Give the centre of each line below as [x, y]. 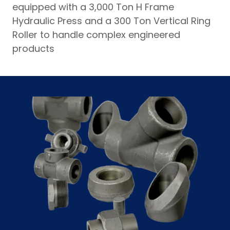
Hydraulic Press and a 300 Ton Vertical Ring [111, 21]
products [35, 49]
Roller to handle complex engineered [96, 35]
